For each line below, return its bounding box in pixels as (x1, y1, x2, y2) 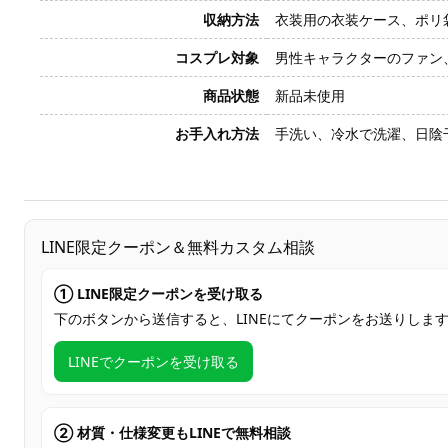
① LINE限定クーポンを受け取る (54, 284, 263, 303)
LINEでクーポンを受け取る (68, 352, 239, 371)
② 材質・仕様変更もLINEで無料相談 (54, 423, 291, 442)
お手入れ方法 (175, 124, 259, 143)
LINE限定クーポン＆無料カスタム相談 (41, 236, 315, 258)
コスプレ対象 (175, 48, 259, 67)
